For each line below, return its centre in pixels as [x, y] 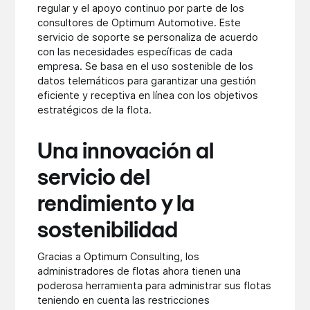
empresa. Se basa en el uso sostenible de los [146, 66]
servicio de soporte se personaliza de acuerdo [148, 37]
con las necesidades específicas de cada [135, 52]
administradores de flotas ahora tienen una [139, 271]
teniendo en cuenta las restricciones [124, 300]
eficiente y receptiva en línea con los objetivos [148, 95]
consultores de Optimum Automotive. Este [139, 23]
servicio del [94, 179]
